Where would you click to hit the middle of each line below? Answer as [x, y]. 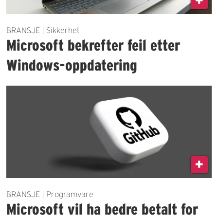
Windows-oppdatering [72, 65]
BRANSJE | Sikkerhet [43, 30]
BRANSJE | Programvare [50, 194]
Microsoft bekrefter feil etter [93, 45]
